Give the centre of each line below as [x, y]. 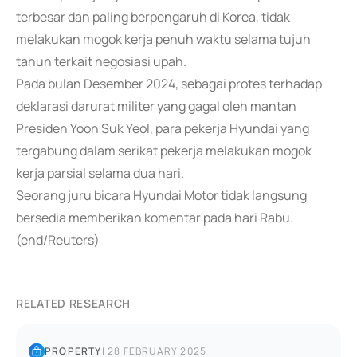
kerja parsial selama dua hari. [100, 173]
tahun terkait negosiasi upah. [101, 61]
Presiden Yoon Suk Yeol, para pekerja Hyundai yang [163, 128]
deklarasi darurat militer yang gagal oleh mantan [156, 106]
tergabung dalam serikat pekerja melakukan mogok [164, 151]
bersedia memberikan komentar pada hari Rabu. [155, 218]
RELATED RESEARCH [74, 303]
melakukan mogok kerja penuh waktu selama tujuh [163, 39]
